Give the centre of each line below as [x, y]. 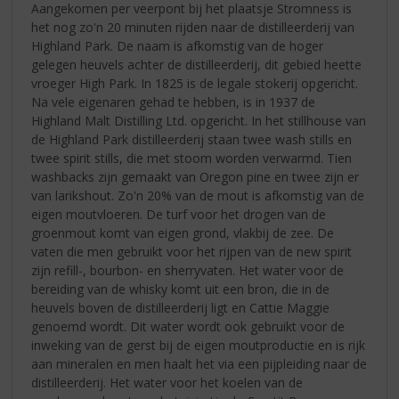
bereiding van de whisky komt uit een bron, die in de [181, 289]
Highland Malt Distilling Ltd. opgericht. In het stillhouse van [199, 120]
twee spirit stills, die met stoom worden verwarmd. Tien [192, 158]
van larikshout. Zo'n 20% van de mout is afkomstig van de [198, 195]
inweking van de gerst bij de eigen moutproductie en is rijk [199, 345]
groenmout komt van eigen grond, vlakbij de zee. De [183, 232]
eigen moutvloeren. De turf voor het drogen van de [179, 214]
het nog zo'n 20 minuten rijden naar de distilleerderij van [193, 27]
